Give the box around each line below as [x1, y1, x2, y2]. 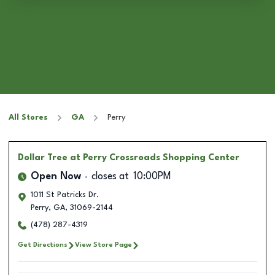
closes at [91, 172, 129, 182]
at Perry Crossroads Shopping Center [70, 153, 239, 162]
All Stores [9, 114, 48, 122]
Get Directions [18, 241, 68, 249]
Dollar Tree [18, 153, 68, 162]
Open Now [31, 172, 81, 182]
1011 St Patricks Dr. [31, 191, 99, 199]
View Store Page [75, 241, 132, 249]
